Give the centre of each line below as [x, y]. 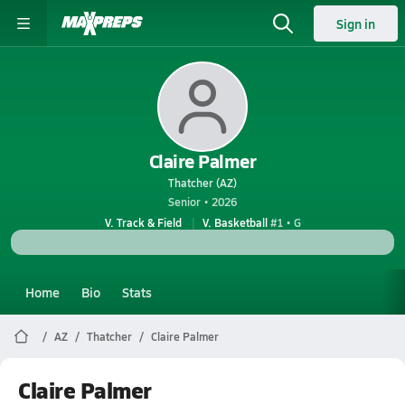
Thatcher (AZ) [202, 183]
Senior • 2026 [202, 202]
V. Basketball [235, 222]
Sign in [356, 24]
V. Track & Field [143, 222]
